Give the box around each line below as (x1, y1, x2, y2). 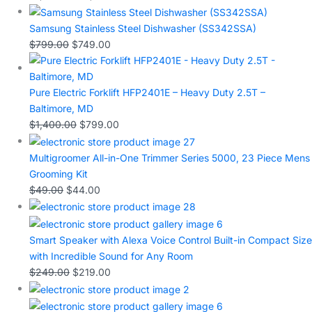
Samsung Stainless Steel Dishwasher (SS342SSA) (29, 22, 256, 35)
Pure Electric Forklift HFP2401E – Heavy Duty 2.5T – (29, 86, 265, 99)
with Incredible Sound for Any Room (29, 250, 193, 263)
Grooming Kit (29, 167, 88, 180)
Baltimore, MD (29, 102, 93, 115)
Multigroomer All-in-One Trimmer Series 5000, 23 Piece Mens (29, 151, 310, 164)
